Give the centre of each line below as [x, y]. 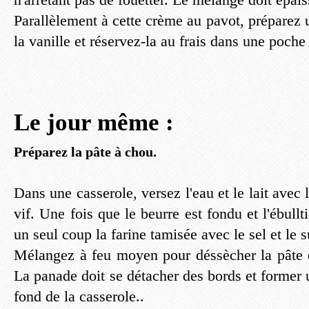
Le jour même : [94, 122]
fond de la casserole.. [79, 296]
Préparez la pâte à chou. [85, 152]
